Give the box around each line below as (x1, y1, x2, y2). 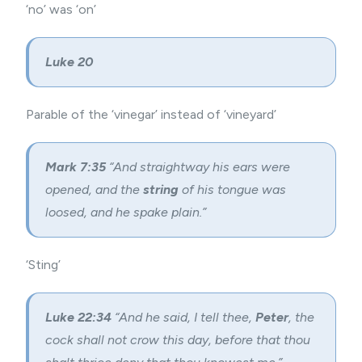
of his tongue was (179, 182, 286, 197)
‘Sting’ (26, 257, 61, 272)
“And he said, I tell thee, (115, 309, 255, 325)
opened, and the (45, 182, 143, 197)
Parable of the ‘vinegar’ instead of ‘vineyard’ (26, 107, 276, 122)
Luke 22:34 (45, 309, 115, 325)
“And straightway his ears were (109, 159, 290, 175)
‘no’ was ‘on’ (26, 2, 96, 17)
